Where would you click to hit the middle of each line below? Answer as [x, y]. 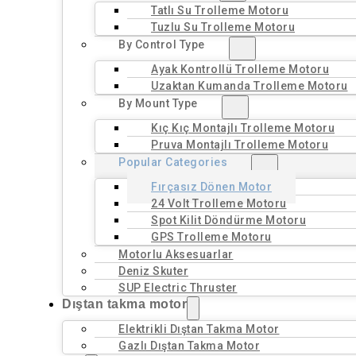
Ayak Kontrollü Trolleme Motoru [240, 69]
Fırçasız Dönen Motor [211, 187]
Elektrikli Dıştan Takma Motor [199, 329]
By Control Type [162, 44]
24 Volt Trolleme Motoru [219, 203]
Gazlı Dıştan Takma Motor [189, 346]
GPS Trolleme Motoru [211, 237]
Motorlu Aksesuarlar [176, 254]
